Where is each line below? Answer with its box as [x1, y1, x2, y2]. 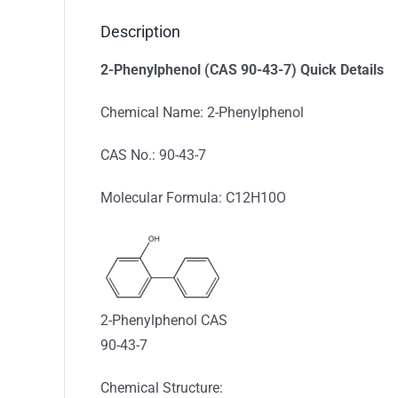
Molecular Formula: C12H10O [99, 188, 286, 206]
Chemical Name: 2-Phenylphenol [99, 103, 304, 121]
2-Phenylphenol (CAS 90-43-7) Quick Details [99, 60, 384, 78]
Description [100, 21, 180, 41]
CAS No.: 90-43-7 [99, 146, 206, 163]
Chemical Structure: [99, 378, 223, 396]
